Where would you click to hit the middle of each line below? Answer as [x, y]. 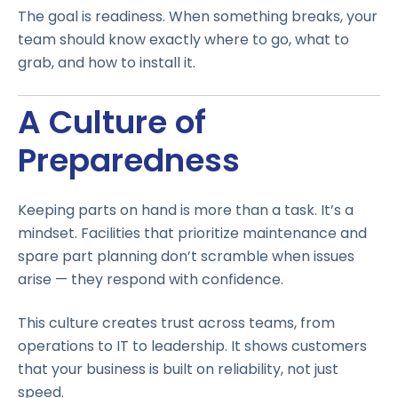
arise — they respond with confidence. [151, 280]
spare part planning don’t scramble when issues [186, 257]
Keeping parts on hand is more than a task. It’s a [186, 211]
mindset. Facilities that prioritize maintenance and [192, 234]
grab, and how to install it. [107, 63]
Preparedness [129, 160]
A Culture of [112, 122]
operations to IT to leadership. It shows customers [192, 346]
